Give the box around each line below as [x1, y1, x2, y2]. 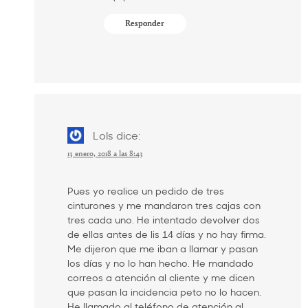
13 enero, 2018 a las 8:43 [67, 150, 143, 159]
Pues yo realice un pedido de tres [67, 184, 224, 197]
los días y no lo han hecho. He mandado [67, 256, 254, 269]
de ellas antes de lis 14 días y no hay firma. [67, 227, 266, 241]
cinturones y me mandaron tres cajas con [67, 198, 261, 212]
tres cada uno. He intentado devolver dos [67, 212, 260, 226]
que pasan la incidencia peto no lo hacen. [67, 285, 261, 298]
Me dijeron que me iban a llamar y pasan [67, 241, 258, 255]
